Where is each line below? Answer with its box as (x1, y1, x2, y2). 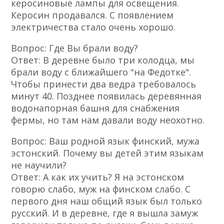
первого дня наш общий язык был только (11, 195, 202, 207)
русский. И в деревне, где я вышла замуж (11, 207, 198, 219)
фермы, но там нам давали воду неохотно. (11, 114, 205, 126)
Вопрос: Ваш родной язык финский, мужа (11, 135, 200, 147)
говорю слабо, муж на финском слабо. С (11, 183, 191, 195)
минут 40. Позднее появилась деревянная (11, 90, 202, 102)
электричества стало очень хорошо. (11, 21, 176, 33)
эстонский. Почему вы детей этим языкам (11, 147, 204, 159)
